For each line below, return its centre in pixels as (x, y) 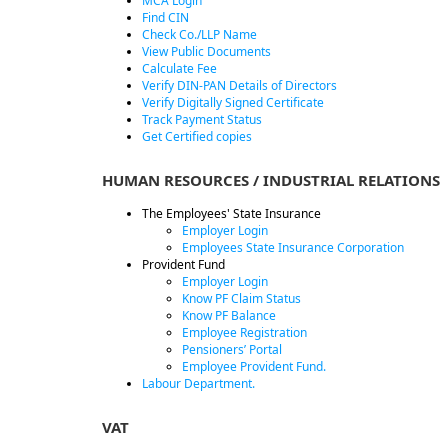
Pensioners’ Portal (232, 349)
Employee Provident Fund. (254, 366)
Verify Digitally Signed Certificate (233, 102)
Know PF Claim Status (241, 298)
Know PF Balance (229, 315)
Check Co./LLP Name (199, 34)
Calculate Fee (179, 68)
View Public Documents (206, 51)
